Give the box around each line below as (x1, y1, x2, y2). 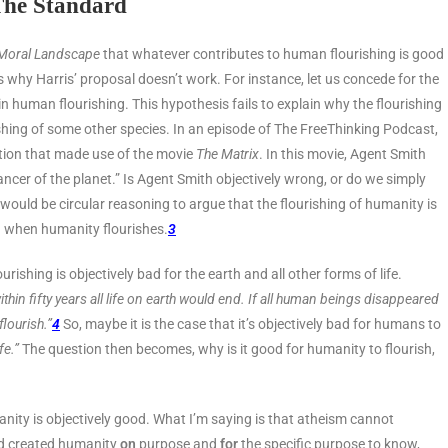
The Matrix (196, 145, 259, 162)
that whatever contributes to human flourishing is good (103, 45, 444, 62)
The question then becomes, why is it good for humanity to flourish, (19, 340, 435, 357)
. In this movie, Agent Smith (259, 145, 426, 162)
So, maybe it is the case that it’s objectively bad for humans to (60, 315, 441, 332)
